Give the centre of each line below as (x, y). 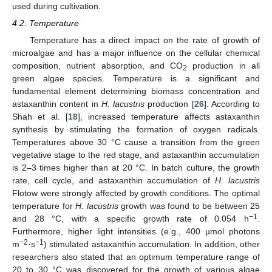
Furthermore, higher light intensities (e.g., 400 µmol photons (136, 232)
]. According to (232, 104)
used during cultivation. (56, 6)
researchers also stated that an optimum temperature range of (136, 257)
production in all (224, 66)
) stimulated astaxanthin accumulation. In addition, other (152, 244)
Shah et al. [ (40, 117)
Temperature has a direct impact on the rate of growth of (144, 40)
